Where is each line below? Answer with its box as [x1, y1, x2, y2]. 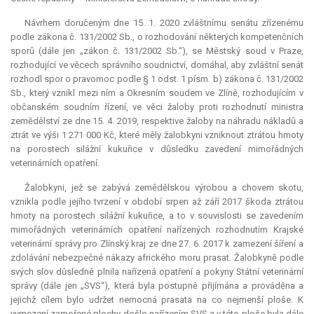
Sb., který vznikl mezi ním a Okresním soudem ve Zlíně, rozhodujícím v [11, 88, 303, 99]
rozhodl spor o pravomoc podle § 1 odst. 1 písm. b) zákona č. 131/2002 [11, 74, 303, 85]
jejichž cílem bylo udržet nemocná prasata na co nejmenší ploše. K [11, 294, 303, 306]
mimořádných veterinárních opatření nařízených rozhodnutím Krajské [11, 224, 303, 235]
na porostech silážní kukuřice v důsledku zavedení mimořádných [11, 144, 303, 155]
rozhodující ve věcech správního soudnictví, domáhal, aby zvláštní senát [11, 60, 303, 71]
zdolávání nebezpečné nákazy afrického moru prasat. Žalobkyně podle [11, 252, 303, 264]
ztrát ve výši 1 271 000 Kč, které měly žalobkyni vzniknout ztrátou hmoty [11, 130, 303, 141]
